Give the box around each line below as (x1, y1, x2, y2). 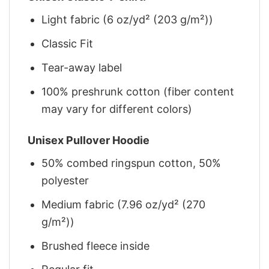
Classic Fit (41, 37, 94, 50)
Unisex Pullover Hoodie (28, 133, 150, 147)
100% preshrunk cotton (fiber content (41, 85, 235, 98)
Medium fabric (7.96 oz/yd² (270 (41, 198, 206, 211)
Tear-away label (41, 61, 122, 74)
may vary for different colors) (41, 102, 193, 115)
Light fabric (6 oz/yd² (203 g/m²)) (41, 13, 214, 26)
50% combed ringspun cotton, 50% (41, 156, 222, 169)
